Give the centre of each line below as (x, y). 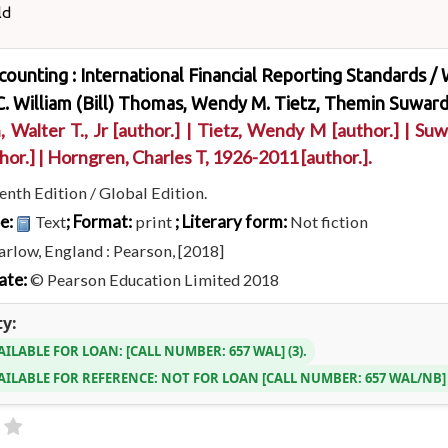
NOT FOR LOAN (210, 377)
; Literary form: (233, 221)
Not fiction (329, 221)
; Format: (101, 221)
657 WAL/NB (404, 377)
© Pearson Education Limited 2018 (155, 279)
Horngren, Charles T (126, 156)
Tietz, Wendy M (261, 129)
